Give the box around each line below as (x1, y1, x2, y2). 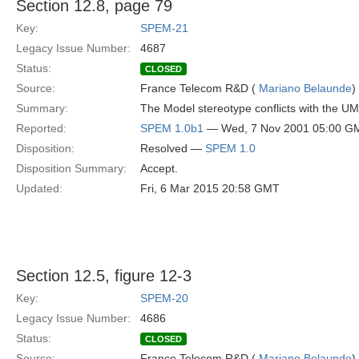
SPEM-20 (140, 292, 188, 305)
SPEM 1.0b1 (140, 122, 204, 135)
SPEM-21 (140, 22, 188, 34)
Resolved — (140, 142, 205, 155)
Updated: (16, 182, 63, 195)
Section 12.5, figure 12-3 (16, 267, 192, 284)
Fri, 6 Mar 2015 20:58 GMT (140, 182, 280, 195)
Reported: (16, 122, 67, 135)
